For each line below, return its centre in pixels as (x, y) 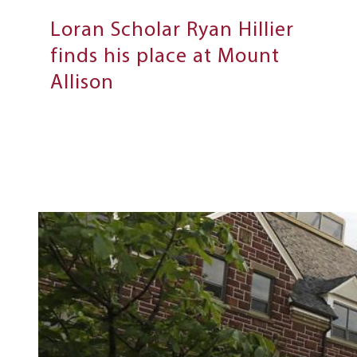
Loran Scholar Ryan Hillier (172, 31)
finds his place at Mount (165, 57)
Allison (82, 84)
